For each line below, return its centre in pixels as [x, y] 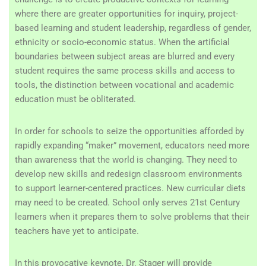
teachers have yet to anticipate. [77, 231]
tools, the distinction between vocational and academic [124, 85]
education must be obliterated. [75, 99]
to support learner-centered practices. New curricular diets [130, 188]
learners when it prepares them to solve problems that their [132, 217]
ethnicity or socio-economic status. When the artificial [122, 42]
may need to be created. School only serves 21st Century [127, 202]
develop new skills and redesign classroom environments [129, 174]
